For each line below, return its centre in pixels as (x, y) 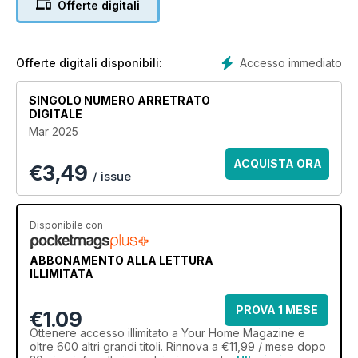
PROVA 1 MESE (276, 309)
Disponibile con (66, 225)
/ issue (112, 176)
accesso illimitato (124, 332)
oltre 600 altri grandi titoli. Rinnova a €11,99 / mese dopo (178, 346)
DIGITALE (56, 113)
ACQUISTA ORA (277, 163)
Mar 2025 (54, 131)
